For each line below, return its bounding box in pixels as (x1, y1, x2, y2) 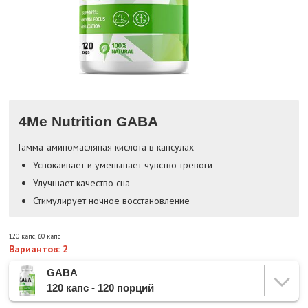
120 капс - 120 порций (47, 282, 155, 294)
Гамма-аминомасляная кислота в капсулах (18, 140, 194, 153)
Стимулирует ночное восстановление (32, 194, 190, 207)
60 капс (37, 232, 60, 241)
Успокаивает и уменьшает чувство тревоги (32, 158, 212, 171)
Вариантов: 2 (8, 243, 68, 256)
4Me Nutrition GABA (18, 113, 158, 129)
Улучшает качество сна (32, 176, 130, 189)
